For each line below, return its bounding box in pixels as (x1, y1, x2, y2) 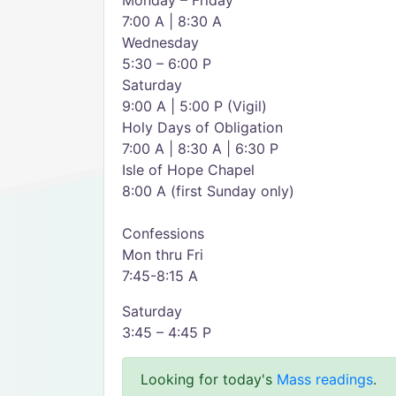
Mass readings (277, 370, 373, 388)
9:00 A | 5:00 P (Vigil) (122, 97, 267, 115)
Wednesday (122, 34, 199, 51)
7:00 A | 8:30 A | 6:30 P (122, 140, 278, 157)
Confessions (122, 225, 204, 242)
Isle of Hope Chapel (122, 161, 255, 179)
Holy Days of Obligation (122, 118, 283, 136)
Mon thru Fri (122, 246, 203, 263)
